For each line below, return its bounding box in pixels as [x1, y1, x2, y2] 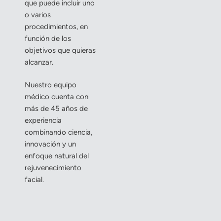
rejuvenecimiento [25, 163, 81, 173]
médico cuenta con [25, 92, 88, 102]
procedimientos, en [25, 22, 88, 31]
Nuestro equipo [25, 80, 76, 90]
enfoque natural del [25, 151, 89, 161]
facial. [25, 175, 44, 184]
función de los [25, 34, 71, 43]
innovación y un [25, 140, 76, 149]
